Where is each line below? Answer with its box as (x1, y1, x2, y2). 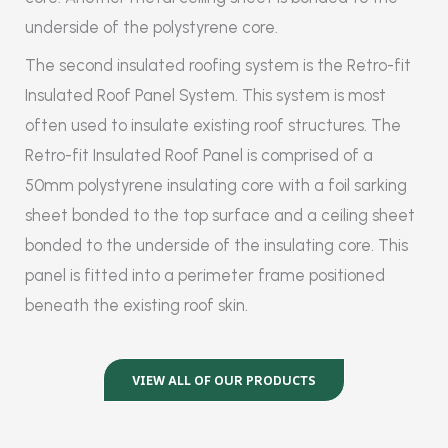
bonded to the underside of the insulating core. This (25, 234, 408, 255)
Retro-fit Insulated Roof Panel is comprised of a (25, 144, 373, 165)
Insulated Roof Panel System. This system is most (25, 84, 386, 105)
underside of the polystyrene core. (25, 16, 278, 37)
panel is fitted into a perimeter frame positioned (25, 264, 385, 285)
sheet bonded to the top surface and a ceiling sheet (25, 204, 415, 225)
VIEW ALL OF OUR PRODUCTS (132, 371, 316, 390)
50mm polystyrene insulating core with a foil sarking (25, 174, 407, 195)
